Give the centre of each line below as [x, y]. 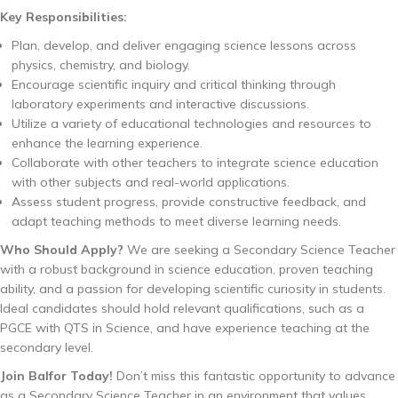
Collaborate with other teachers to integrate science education [195, 162]
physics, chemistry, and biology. [100, 64]
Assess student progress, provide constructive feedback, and [188, 201]
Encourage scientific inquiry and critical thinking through [173, 84]
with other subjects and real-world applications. [150, 182]
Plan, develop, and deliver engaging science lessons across [183, 45]
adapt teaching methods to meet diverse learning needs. [176, 221]
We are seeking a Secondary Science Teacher [259, 249]
